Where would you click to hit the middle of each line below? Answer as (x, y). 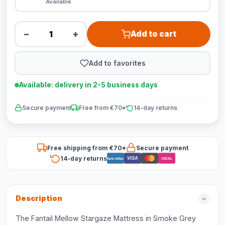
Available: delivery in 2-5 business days (88, 85)
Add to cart (153, 34)
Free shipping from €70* (86, 148)
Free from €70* (102, 108)
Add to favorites (117, 63)
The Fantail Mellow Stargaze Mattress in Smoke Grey (106, 218)
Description (39, 198)
